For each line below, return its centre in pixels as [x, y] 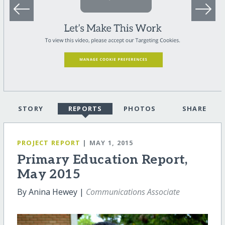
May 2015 [48, 175]
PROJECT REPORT [49, 143]
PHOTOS [140, 109]
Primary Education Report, [102, 160]
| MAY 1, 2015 [108, 143]
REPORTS [85, 109]
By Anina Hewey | [51, 192]
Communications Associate [133, 192]
